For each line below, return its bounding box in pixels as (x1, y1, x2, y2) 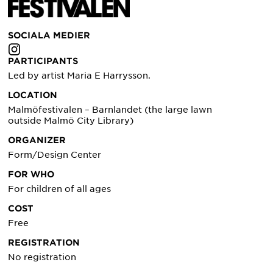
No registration (8, 251, 77, 263)
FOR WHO (8, 169, 55, 180)
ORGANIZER (8, 135, 66, 146)
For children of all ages (8, 183, 114, 194)
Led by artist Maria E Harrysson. (8, 69, 151, 81)
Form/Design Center (8, 149, 102, 160)
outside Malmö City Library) (8, 115, 134, 126)
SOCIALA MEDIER (8, 30, 91, 41)
